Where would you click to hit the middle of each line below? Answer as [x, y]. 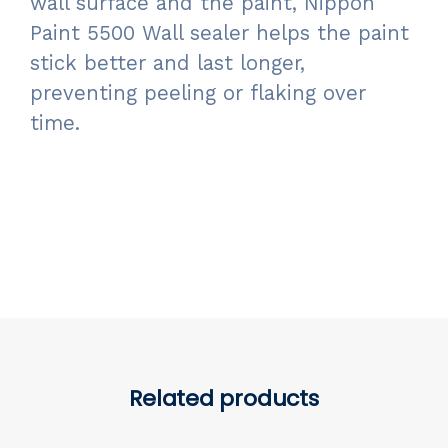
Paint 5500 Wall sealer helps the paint [219, 33]
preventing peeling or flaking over [198, 93]
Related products [224, 398]
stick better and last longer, [167, 63]
